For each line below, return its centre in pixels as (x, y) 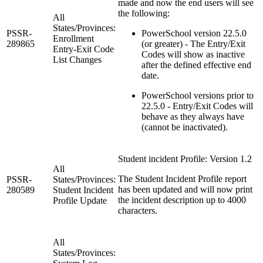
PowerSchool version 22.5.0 (194, 33)
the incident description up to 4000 (182, 200)
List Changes (77, 59)
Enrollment (73, 38)
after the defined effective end (196, 65)
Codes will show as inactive (193, 54)
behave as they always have (193, 116)
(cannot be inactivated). (185, 127)
